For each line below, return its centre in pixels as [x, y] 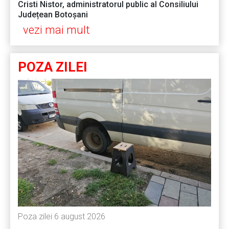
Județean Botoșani [54, 15]
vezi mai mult [56, 30]
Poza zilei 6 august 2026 [62, 217]
